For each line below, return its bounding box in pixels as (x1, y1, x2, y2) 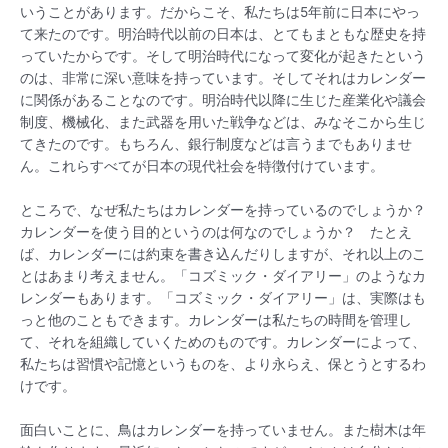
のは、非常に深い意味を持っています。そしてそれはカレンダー (20, 69, 426, 86)
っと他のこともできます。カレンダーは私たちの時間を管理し (20, 311, 412, 328)
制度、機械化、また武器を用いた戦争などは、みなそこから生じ (20, 113, 426, 130)
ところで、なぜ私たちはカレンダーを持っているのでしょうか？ (20, 201, 426, 218)
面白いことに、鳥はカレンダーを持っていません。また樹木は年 (20, 421, 426, 438)
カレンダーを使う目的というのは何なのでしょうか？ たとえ (20, 223, 412, 240)
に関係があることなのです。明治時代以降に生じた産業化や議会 (20, 91, 426, 108)
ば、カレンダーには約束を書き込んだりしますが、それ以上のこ (20, 245, 426, 262)
